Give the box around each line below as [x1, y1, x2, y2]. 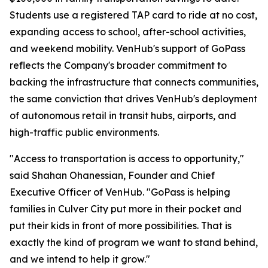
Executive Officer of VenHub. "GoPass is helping [10, 186, 230, 198]
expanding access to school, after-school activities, [10, 26, 246, 38]
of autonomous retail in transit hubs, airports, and [10, 109, 236, 121]
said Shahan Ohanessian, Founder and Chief [10, 169, 215, 181]
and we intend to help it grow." [10, 253, 150, 265]
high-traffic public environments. [10, 126, 159, 138]
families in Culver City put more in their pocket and [10, 203, 242, 215]
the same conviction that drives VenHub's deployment [10, 93, 257, 105]
